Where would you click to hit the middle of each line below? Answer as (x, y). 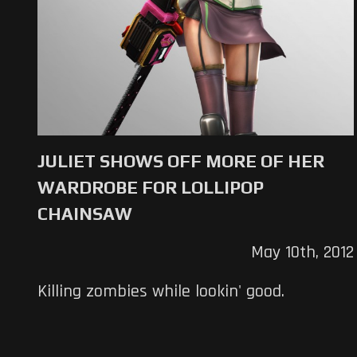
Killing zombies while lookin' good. (161, 291)
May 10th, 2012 (302, 252)
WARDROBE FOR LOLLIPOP (151, 187)
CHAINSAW (85, 213)
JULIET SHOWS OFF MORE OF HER (181, 161)
